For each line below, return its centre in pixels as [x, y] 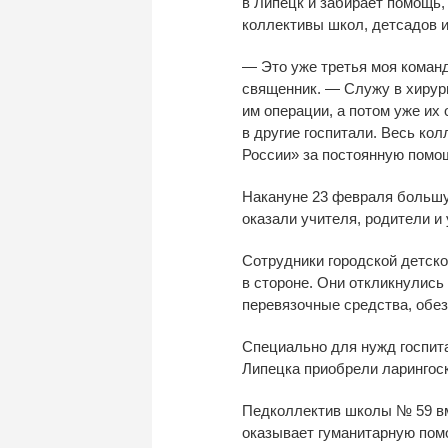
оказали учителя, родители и [342, 218]
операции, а [304, 110]
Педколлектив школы [319, 410]
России [266, 154]
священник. [283, 88]
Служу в [373, 88]
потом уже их [394, 110]
